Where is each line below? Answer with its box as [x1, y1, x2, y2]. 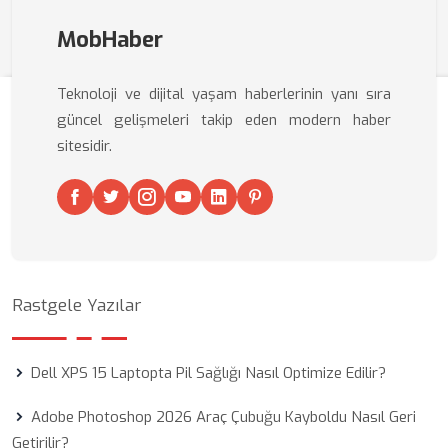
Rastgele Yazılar [12, 294, 141, 317]
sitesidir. [57, 136, 112, 156]
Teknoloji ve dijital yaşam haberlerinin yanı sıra [57, 84, 391, 104]
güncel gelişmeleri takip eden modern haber [57, 110, 391, 130]
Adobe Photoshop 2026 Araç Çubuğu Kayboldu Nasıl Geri [31, 407, 416, 427]
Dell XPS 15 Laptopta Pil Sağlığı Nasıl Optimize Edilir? [31, 363, 386, 383]
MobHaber [57, 25, 163, 54]
